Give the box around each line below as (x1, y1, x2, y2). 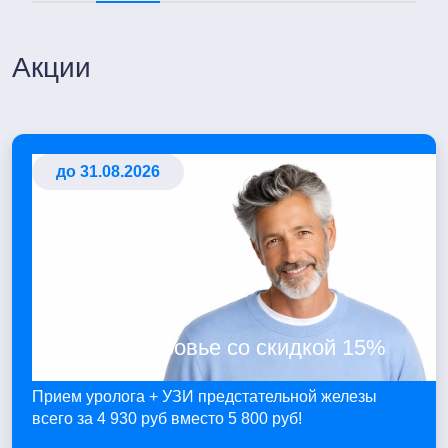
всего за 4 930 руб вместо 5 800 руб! (32, 409, 302, 427)
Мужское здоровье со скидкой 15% (32, 334, 386, 360)
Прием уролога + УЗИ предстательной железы (32, 387, 377, 405)
